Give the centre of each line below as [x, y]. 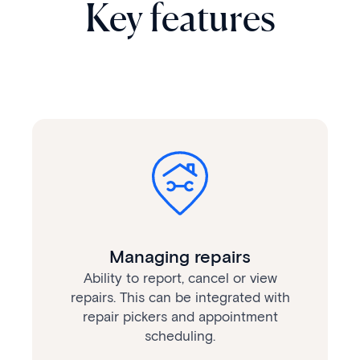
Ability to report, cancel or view [180, 278]
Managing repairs [180, 256]
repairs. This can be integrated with [180, 297]
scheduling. [180, 335]
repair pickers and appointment [180, 316]
